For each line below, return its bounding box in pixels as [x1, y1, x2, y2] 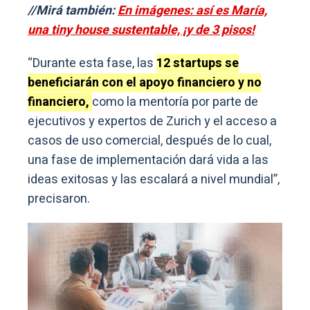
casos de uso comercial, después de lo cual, [28, 131, 271, 151]
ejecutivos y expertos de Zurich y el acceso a [28, 112, 277, 131]
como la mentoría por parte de [92, 93, 258, 112]
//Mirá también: [28, 1, 118, 21]
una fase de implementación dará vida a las [28, 151, 268, 170]
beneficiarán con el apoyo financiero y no [28, 73, 262, 93]
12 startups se [156, 54, 239, 73]
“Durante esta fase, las [28, 54, 156, 73]
